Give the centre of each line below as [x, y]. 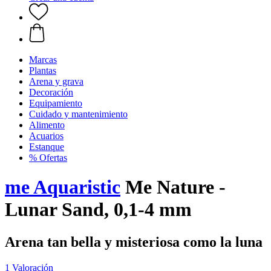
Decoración [51, 92]
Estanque [47, 147]
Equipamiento [56, 103]
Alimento [47, 125]
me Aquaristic [63, 187]
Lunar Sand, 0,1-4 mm [98, 210]
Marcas [43, 60]
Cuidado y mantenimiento [78, 114]
